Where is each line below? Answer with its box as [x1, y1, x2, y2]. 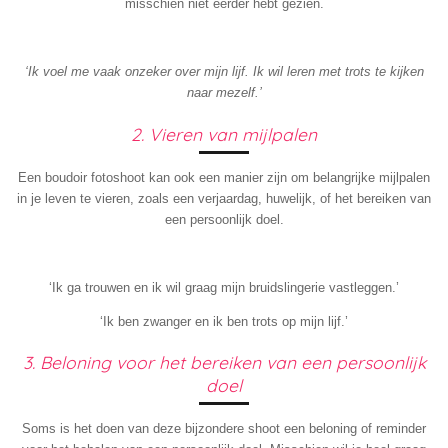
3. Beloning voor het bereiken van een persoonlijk [22, 351, 426, 374]
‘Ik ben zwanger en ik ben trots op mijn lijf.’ [100, 313, 348, 329]
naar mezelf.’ [186, 85, 262, 101]
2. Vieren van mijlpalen [131, 122, 317, 145]
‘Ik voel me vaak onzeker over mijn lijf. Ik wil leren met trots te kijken [24, 64, 424, 80]
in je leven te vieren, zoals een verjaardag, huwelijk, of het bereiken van [17, 190, 431, 206]
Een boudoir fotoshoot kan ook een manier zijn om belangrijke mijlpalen [18, 169, 430, 185]
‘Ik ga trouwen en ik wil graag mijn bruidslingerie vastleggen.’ [49, 279, 399, 295]
